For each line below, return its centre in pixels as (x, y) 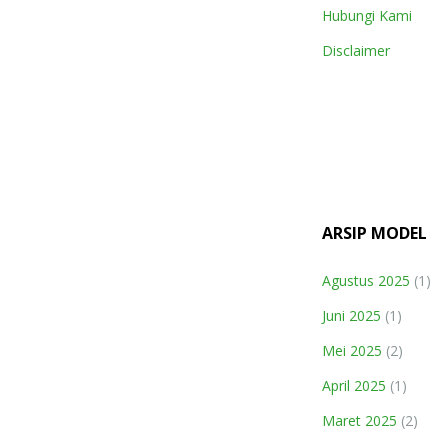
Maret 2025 (359, 420)
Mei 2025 (352, 350)
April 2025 (354, 385)
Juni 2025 (351, 315)
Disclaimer (356, 50)
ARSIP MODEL (374, 233)
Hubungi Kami (367, 15)
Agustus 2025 (366, 280)
